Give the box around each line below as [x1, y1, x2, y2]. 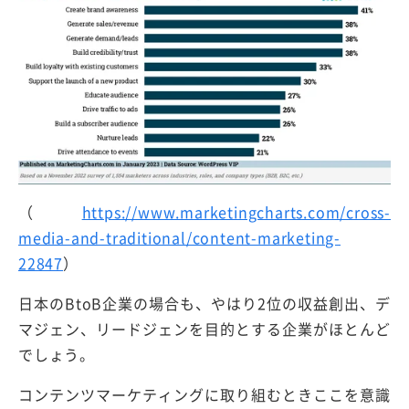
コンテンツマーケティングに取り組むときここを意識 [18, 383, 391, 406]
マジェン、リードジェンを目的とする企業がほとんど [18, 318, 391, 341]
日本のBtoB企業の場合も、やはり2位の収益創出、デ [18, 292, 391, 315]
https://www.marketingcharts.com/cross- [81, 201, 391, 224]
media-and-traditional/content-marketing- [18, 226, 341, 249]
